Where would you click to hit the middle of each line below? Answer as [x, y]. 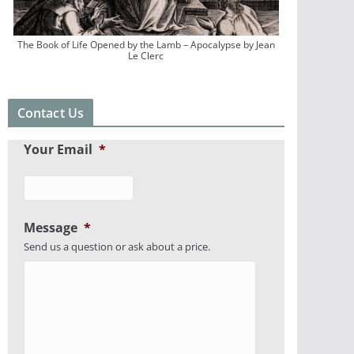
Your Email [58, 150]
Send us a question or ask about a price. [117, 247]
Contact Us [51, 113]
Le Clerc [146, 56]
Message [50, 228]
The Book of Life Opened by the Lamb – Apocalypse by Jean [146, 45]
